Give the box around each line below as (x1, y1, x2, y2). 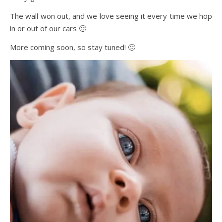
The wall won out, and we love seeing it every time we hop (10, 11, 212, 21)
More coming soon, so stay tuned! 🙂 (10, 42, 135, 52)
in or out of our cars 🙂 (10, 23, 86, 33)
